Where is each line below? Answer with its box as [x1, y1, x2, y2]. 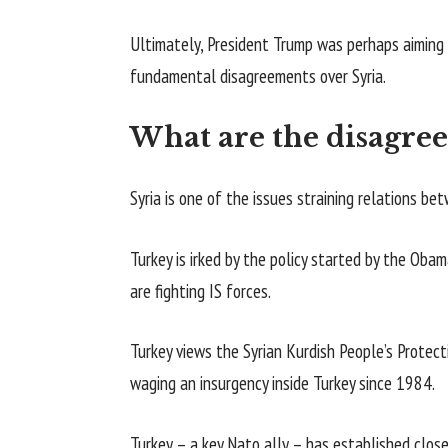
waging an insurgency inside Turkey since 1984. [130, 371, 435, 395]
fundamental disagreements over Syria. [130, 64, 386, 88]
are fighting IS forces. [130, 278, 271, 303]
